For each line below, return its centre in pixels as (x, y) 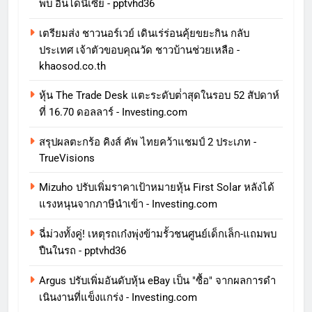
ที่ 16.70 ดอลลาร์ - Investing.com (113, 112)
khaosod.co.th (72, 67)
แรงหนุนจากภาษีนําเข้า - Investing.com (128, 204)
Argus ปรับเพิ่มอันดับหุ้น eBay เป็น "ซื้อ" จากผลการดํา (157, 281)
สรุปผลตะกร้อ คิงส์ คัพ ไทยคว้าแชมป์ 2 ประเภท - (148, 142)
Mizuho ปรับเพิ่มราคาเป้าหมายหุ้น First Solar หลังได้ (157, 188)
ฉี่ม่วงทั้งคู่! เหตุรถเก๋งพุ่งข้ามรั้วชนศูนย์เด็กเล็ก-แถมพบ (158, 234)
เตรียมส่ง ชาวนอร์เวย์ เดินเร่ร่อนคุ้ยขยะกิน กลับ (144, 34)
